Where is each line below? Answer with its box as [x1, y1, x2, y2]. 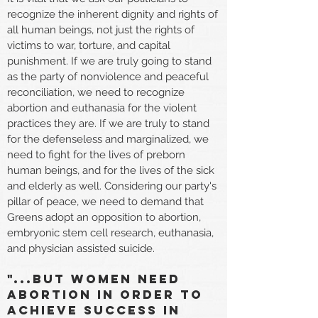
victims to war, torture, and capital [7, 38, 170, 52]
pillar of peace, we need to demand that [7, 194, 204, 208]
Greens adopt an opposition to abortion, [7, 210, 201, 224]
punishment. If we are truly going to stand [7, 54, 212, 67]
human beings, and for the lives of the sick [7, 163, 214, 177]
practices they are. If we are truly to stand [7, 116, 209, 130]
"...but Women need [7, 270, 180, 287]
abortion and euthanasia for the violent [7, 101, 197, 114]
